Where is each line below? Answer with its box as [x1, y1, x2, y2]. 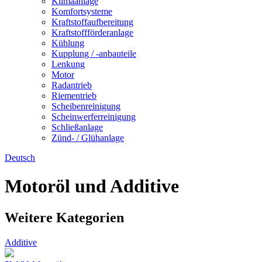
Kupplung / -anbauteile [51, 48, 136, 58]
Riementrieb [51, 90, 96, 101]
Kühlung [51, 37, 84, 48]
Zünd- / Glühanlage [51, 132, 124, 143]
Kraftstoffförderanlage [51, 27, 133, 37]
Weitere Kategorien [5, 209, 124, 225]
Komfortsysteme [51, 6, 112, 16]
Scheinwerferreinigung [51, 111, 136, 122]
